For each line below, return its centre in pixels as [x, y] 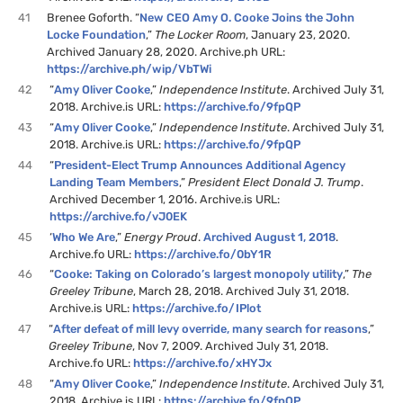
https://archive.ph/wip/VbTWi [130, 69]
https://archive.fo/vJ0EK [119, 216]
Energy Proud [161, 237]
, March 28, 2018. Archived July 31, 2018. [242, 291]
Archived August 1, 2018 [270, 237]
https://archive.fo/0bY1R [203, 254]
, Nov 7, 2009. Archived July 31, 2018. [231, 346]
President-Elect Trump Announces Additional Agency [200, 165]
